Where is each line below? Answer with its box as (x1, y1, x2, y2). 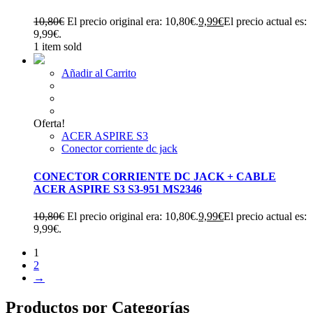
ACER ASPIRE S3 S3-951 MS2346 (34, 182, 202, 195)
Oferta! (34, 117, 65, 130)
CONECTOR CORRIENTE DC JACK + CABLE (34, 170, 276, 182)
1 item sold (34, 41, 82, 53)
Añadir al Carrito (61, 67, 136, 80)
